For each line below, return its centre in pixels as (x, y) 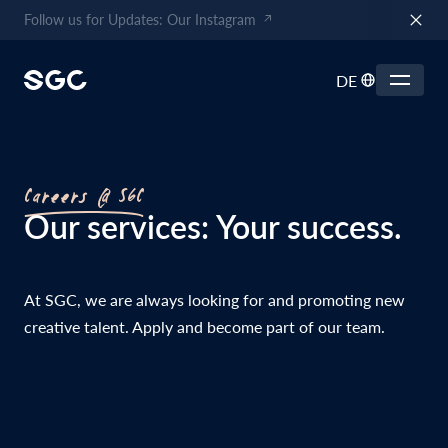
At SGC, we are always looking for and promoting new (214, 300)
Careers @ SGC (84, 196)
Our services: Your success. (213, 227)
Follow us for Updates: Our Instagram (140, 20)
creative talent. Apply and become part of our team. (204, 327)
